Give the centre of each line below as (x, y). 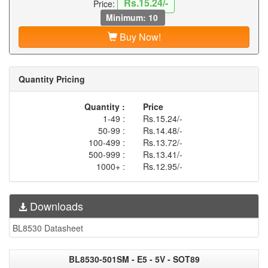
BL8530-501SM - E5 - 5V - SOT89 (134, 259)
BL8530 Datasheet (48, 228)
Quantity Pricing (52, 79)
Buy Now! (139, 36)
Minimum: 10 (133, 17)
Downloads (55, 205)
